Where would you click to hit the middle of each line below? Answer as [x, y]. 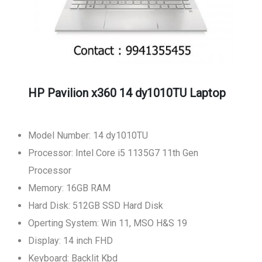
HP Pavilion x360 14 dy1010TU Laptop [127, 93]
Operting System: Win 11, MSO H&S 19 [108, 223]
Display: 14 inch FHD [70, 241]
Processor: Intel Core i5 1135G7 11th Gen [113, 153]
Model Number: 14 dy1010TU [88, 135]
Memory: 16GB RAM [69, 188]
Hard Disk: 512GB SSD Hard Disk [96, 206]
